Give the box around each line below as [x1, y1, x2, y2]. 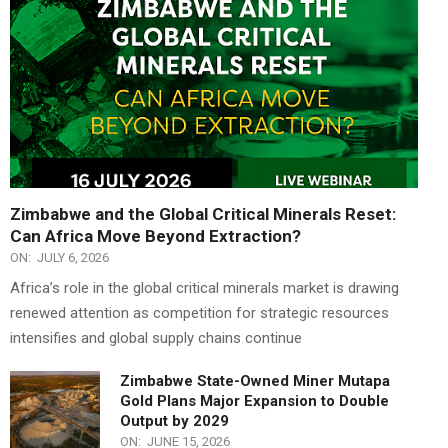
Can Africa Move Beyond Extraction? [10, 226, 301, 247]
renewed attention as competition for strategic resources [10, 304, 389, 323]
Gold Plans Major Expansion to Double [120, 392, 389, 411]
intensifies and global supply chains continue [10, 329, 302, 348]
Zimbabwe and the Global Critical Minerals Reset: [10, 204, 396, 225]
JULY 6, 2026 [37, 250, 109, 266]
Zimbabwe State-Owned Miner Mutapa [120, 372, 390, 391]
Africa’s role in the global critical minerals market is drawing [10, 279, 399, 298]
